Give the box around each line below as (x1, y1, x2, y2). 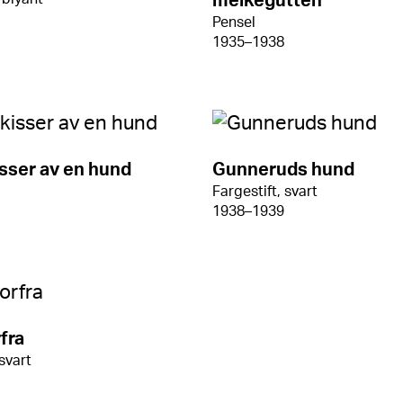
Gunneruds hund (212, 161, 354, 179)
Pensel (212, 15, 255, 30)
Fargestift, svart (212, 184, 318, 199)
